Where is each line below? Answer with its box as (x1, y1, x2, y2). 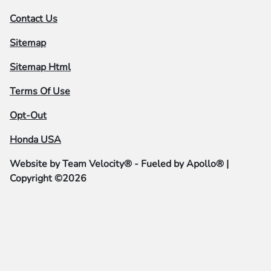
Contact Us (10, 12, 57, 26)
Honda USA (10, 133, 61, 147)
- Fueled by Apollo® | (132, 157, 229, 171)
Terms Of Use (10, 85, 70, 99)
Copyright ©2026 (10, 172, 87, 186)
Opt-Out (10, 109, 47, 123)
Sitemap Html (10, 60, 71, 74)
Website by (10, 157, 62, 171)
